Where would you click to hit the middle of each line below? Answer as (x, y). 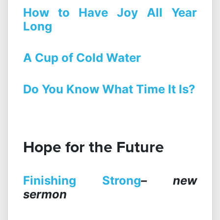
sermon (45, 194)
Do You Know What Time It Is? (109, 89)
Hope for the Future (94, 147)
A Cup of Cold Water (82, 58)
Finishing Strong (82, 181)
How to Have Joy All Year (110, 13)
